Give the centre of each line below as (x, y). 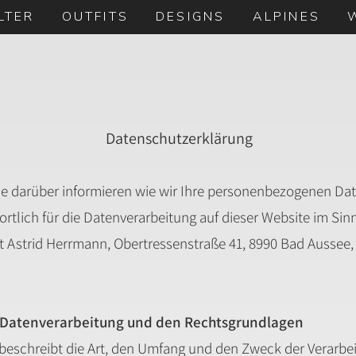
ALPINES (286, 17)
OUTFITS (95, 17)
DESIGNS (191, 17)
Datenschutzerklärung (179, 138)
